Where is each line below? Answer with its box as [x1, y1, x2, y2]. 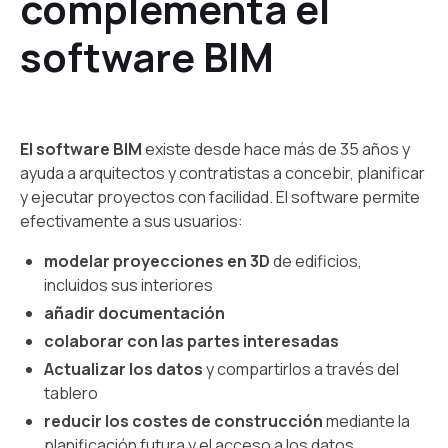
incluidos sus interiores [44, 273, 213, 296]
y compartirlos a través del [203, 357, 399, 380]
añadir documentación [44, 301, 225, 324]
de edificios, [273, 249, 362, 272]
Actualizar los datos [44, 357, 203, 380]
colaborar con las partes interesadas [44, 329, 339, 352]
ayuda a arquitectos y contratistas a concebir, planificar [20, 161, 425, 184]
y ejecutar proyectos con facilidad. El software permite [20, 185, 420, 208]
